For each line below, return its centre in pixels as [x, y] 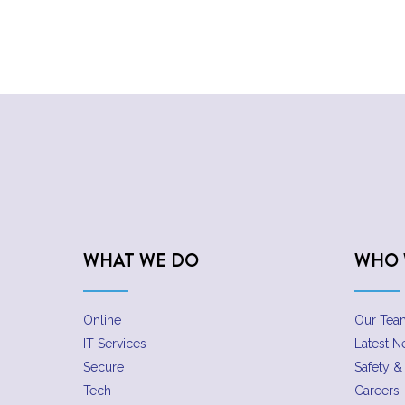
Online [102, 320]
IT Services [115, 344]
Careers [377, 391]
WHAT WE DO [141, 260]
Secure [104, 367]
